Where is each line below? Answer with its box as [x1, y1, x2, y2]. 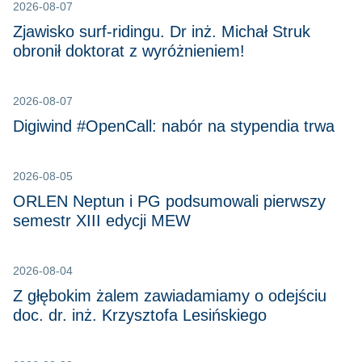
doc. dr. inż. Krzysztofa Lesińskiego [13, 306, 267, 325]
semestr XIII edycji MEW [13, 212, 191, 230]
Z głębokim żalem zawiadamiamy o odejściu [13, 287, 326, 305]
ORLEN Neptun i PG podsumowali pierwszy [13, 192, 326, 211]
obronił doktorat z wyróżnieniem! [13, 42, 245, 61]
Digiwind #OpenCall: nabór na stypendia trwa [13, 117, 335, 136]
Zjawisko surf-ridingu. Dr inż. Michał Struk [13, 23, 310, 41]
